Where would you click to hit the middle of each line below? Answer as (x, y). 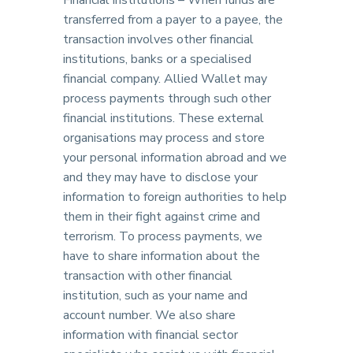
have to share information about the (162, 256)
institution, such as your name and (155, 295)
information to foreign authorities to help (175, 197)
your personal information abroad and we (175, 158)
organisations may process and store (164, 138)
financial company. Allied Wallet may (165, 79)
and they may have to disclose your (160, 177)
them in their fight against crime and (162, 217)
